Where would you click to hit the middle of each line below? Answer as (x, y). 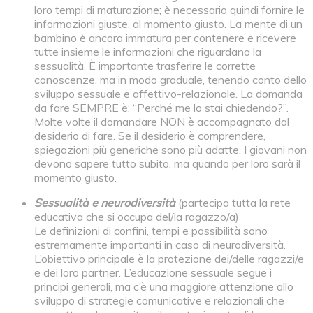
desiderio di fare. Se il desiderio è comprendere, (150, 136)
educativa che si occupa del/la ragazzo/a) (136, 217)
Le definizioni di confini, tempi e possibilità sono (151, 231)
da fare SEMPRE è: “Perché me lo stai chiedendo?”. (161, 108)
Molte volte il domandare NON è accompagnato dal (161, 122)
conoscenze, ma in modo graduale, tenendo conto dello (170, 80)
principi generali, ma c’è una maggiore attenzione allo (163, 287)
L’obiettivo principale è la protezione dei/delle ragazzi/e (169, 259)
